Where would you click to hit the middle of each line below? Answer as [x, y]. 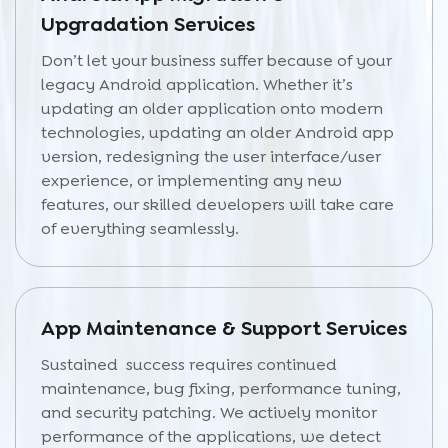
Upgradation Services [148, 24]
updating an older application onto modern [212, 108]
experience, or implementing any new [191, 180]
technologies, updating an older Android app [217, 132]
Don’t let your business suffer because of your [216, 60]
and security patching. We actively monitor [209, 412]
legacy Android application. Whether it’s [197, 84]
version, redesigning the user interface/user [211, 156]
